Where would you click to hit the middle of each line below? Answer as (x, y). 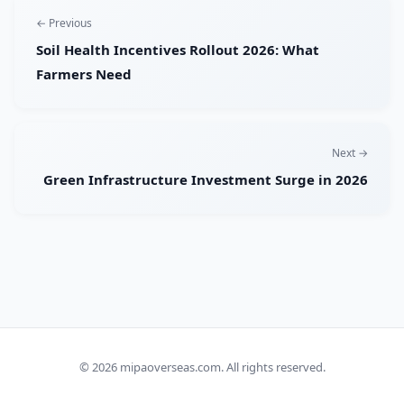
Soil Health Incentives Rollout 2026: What (178, 50)
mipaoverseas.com (170, 367)
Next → (350, 153)
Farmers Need (84, 74)
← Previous (64, 23)
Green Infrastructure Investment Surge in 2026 (206, 180)
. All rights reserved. (273, 367)
